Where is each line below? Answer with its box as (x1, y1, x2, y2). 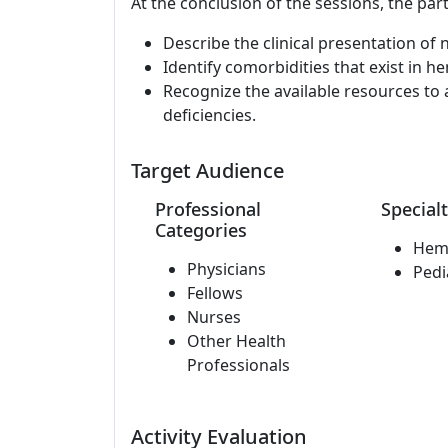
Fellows (187, 282, 243, 304)
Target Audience (131, 157, 284, 184)
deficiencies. (163, 104, 256, 126)
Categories (155, 218, 247, 242)
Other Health (187, 330, 286, 352)
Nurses (187, 306, 241, 328)
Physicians (187, 258, 266, 280)
